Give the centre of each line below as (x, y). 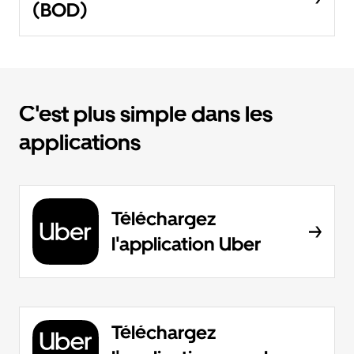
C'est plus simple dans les (146, 114)
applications (80, 142)
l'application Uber (186, 244)
